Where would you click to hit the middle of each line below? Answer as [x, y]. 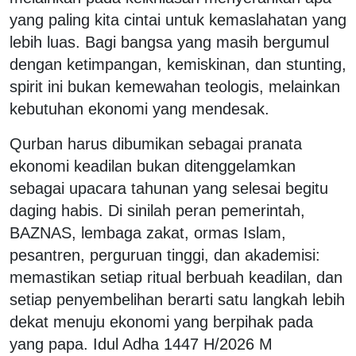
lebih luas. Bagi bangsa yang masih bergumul [169, 42]
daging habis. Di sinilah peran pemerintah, [157, 210]
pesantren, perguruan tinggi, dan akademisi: [165, 255]
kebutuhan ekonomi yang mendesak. [142, 108]
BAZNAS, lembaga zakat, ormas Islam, [148, 232]
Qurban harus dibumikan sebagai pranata [156, 143]
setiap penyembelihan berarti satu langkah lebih [177, 299]
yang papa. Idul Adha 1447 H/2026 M [141, 344]
